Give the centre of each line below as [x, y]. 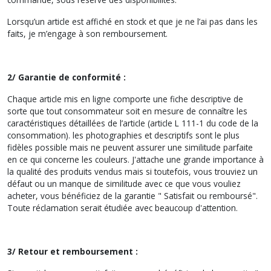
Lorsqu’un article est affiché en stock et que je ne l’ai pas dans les [132, 21]
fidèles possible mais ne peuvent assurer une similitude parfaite [130, 147]
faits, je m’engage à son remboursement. [87, 33]
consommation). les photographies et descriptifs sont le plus [123, 135]
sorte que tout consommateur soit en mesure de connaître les [127, 111]
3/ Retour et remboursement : [73, 251]
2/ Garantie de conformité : [67, 77]
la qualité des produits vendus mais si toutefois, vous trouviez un [132, 171]
